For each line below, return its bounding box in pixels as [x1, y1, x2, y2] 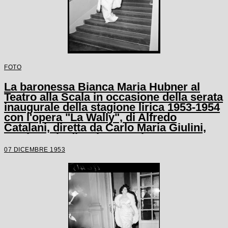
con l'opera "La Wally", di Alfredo [4, 110, 177, 124]
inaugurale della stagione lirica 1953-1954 [4, 100, 220, 113]
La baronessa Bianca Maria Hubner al [4, 80, 200, 93]
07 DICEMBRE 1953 [4, 146, 65, 153]
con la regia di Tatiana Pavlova [4, 131, 163, 144]
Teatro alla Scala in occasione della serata [4, 90, 223, 103]
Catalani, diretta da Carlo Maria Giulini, [4, 121, 206, 134]
